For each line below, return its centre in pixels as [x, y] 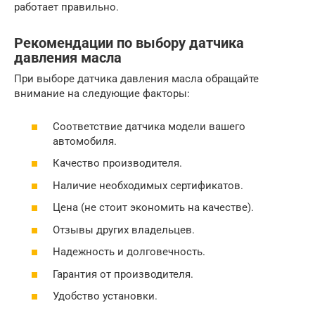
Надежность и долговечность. [129, 252]
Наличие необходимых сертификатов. [148, 185]
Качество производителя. [117, 163]
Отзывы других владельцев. [124, 230]
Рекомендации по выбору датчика [129, 43]
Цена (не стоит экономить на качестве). [153, 208]
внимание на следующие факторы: [102, 94]
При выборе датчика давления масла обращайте [136, 79]
